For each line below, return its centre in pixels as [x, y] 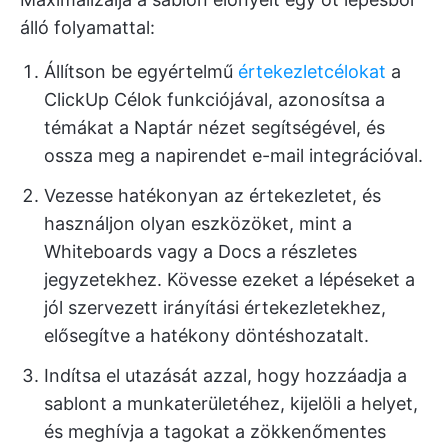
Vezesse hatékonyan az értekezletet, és [212, 196]
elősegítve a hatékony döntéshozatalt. [206, 336]
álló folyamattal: [87, 28]
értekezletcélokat [312, 72]
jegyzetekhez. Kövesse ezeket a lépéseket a [229, 280]
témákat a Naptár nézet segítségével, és [214, 128]
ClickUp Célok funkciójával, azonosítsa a [214, 100]
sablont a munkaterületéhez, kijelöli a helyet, [231, 404]
